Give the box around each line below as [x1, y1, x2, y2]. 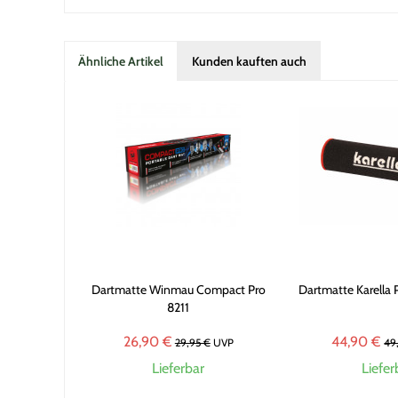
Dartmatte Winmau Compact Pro [91, 282, 266, 298]
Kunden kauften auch [192, 53, 306, 69]
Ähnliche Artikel [78, 53, 163, 69]
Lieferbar [152, 360, 205, 377]
